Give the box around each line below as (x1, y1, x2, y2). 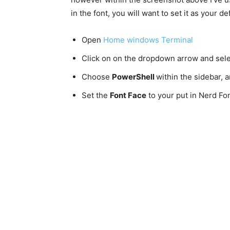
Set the (82, 90, 110, 101)
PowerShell (112, 72, 156, 82)
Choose (82, 72, 112, 82)
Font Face (110, 90, 146, 101)
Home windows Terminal (103, 35, 193, 45)
